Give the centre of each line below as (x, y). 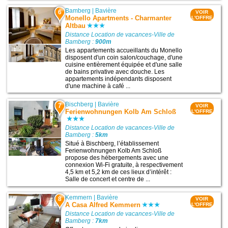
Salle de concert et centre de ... (108, 179)
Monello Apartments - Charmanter (119, 18)
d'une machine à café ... (98, 86)
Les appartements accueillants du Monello (124, 50)
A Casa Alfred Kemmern (103, 205)
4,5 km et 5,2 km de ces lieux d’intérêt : (119, 172)
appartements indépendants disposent (119, 79)
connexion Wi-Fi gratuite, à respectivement (124, 165)
